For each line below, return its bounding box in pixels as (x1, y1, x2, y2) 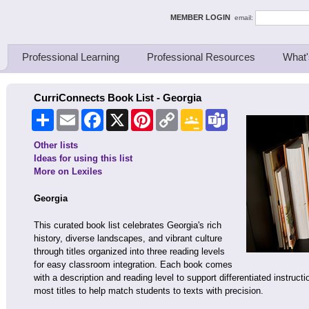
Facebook (103, 110, 142, 119)
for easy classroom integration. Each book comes (34, 259, 232, 270)
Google (203, 110, 230, 119)
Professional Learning (22, 51, 119, 63)
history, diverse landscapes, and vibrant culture (34, 233, 222, 243)
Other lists (34, 140, 78, 150)
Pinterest (153, 110, 189, 119)
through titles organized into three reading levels (34, 246, 225, 257)
